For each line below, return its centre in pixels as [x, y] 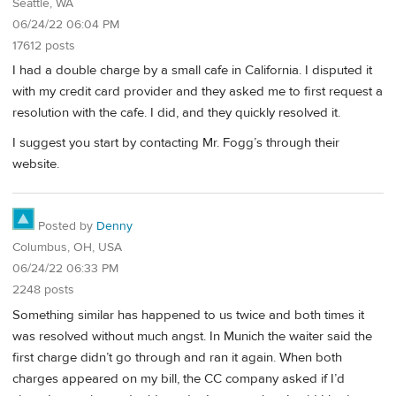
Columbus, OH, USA [67, 248]
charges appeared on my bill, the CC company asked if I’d [179, 379]
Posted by [65, 227]
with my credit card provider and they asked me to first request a [198, 92]
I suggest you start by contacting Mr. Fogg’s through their [176, 142]
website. [36, 164]
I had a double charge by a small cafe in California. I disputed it [192, 71]
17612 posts [44, 46]
